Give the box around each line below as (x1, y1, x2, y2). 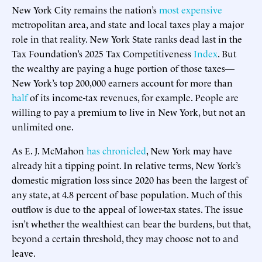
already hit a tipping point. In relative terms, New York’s (12, 158, 241, 171)
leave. (12, 246, 36, 259)
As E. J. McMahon (12, 143, 87, 157)
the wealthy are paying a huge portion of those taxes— (12, 61, 235, 74)
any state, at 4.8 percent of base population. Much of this (12, 187, 242, 201)
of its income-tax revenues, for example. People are (27, 90, 239, 104)
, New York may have (146, 143, 232, 157)
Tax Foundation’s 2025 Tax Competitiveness (12, 46, 194, 60)
